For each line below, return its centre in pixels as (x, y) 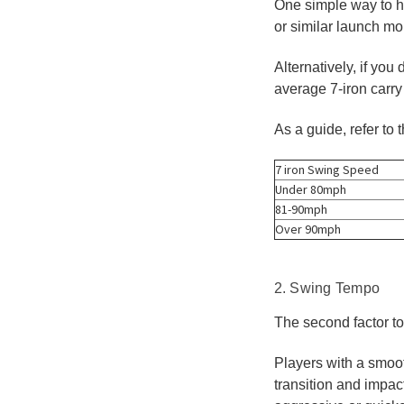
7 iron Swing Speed (326, 169)
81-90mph (301, 209)
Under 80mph (310, 189)
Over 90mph (308, 229)
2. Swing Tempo (326, 288)
